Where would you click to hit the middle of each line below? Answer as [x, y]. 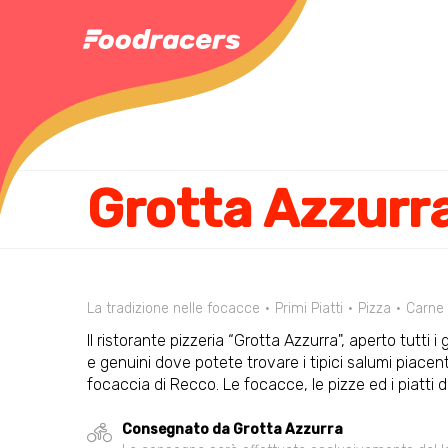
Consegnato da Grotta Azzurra [232, 429]
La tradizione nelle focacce [173, 308]
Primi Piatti [309, 308]
